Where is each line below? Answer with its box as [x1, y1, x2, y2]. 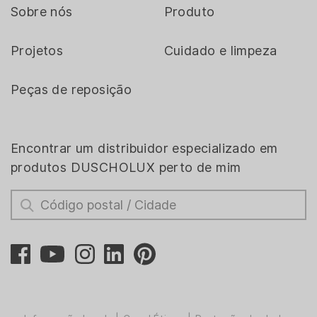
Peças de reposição [11, 82, 132, 97]
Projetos [11, 43, 64, 58]
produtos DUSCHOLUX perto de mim [11, 160, 241, 175]
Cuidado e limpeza [163, 43, 277, 58]
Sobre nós [11, 4, 73, 19]
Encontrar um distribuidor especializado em [11, 141, 278, 156]
